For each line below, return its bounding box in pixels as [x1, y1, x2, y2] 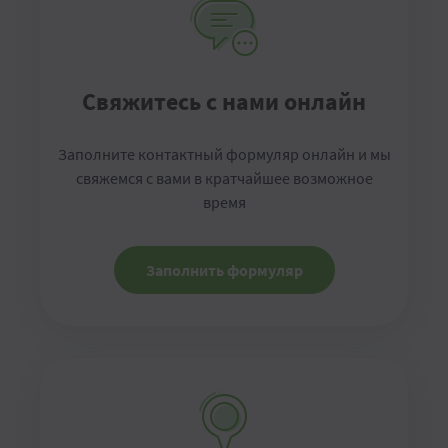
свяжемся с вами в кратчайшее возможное [75, 168, 373, 188]
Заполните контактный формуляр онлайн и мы [57, 144, 391, 164]
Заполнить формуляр [145, 260, 303, 280]
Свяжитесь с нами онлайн [82, 86, 366, 117]
